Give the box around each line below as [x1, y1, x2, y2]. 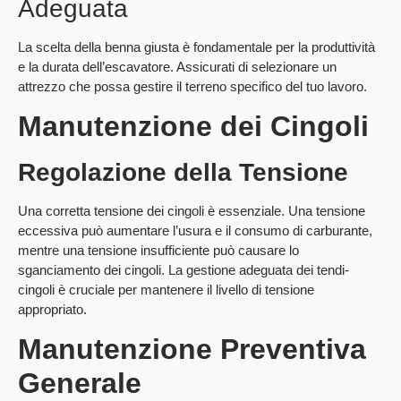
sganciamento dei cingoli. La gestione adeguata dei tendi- [18, 261, 349, 277]
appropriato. [18, 301, 87, 317]
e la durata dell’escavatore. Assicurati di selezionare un [18, 58, 337, 74]
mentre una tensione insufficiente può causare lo [18, 242, 299, 258]
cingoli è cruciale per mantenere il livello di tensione [18, 281, 314, 297]
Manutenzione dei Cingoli [18, 109, 369, 142]
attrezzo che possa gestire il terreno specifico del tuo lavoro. [18, 78, 367, 94]
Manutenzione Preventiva [18, 333, 366, 366]
